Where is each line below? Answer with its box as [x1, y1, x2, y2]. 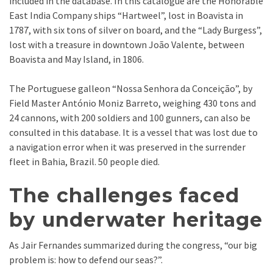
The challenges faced [9, 183, 240, 208]
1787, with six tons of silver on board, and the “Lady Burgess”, [9, 24, 262, 37]
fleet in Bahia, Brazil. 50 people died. [9, 155, 160, 168]
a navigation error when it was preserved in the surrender [9, 141, 246, 154]
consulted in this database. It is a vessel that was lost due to [9, 126, 258, 139]
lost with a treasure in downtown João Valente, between [9, 38, 244, 51]
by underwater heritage [9, 208, 263, 232]
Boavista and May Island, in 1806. [9, 53, 144, 66]
